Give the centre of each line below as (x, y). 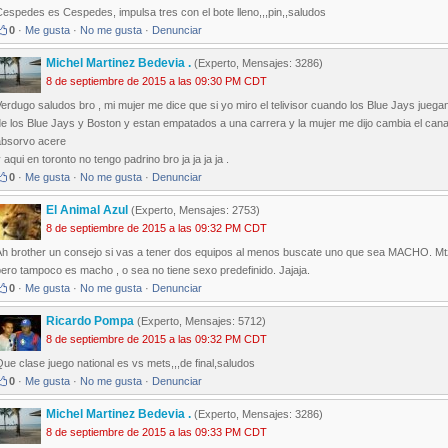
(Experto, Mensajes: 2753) (195, 210)
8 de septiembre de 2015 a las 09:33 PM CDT (156, 432)
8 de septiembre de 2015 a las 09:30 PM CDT (156, 81)
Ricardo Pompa (90, 321)
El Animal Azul (88, 210)
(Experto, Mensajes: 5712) (200, 321)
